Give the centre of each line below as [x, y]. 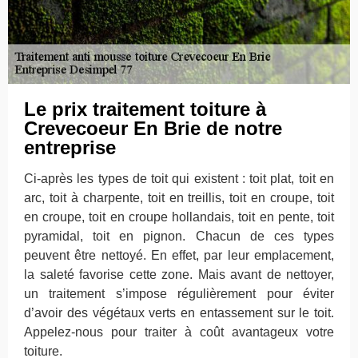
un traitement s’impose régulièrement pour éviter [179, 294]
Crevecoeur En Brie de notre [153, 128]
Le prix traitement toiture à [145, 109]
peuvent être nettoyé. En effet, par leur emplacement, [179, 255]
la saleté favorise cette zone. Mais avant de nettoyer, [179, 274]
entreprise [70, 147]
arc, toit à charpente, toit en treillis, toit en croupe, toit [179, 198]
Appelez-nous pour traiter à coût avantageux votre [179, 332]
